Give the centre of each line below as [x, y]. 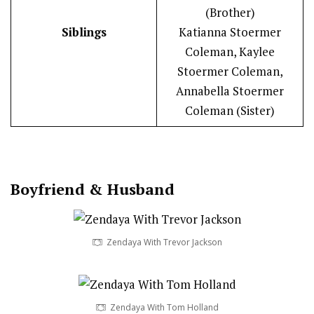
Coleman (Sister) [230, 111]
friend [61, 189]
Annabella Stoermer [230, 91]
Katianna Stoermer [230, 33]
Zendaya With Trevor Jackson [164, 242]
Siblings [84, 33]
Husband [141, 189]
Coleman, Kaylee [230, 52]
